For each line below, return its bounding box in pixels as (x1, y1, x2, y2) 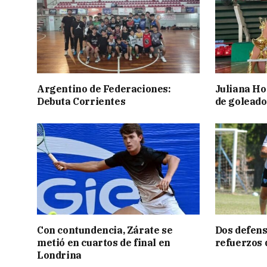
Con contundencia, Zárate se (37, 224, 173, 237)
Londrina (37, 249, 82, 262)
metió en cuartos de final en (37, 237, 170, 249)
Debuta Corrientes (37, 95, 126, 107)
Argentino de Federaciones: (37, 82, 171, 95)
